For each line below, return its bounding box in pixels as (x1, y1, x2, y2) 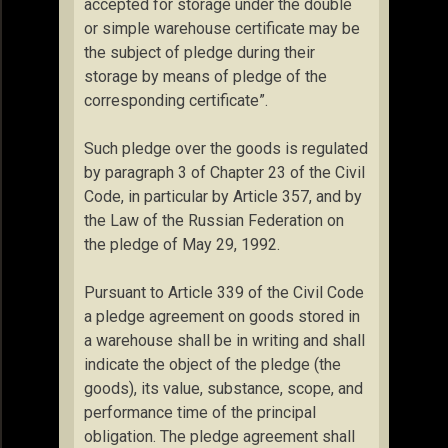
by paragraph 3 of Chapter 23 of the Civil (84, 163, 365, 182)
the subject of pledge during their (84, 43, 315, 62)
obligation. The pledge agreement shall (84, 427, 355, 446)
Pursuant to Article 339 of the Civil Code (84, 283, 364, 302)
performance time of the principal (84, 403, 316, 422)
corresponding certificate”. (84, 91, 268, 110)
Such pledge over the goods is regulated (84, 139, 368, 158)
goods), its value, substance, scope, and (84, 379, 363, 398)
